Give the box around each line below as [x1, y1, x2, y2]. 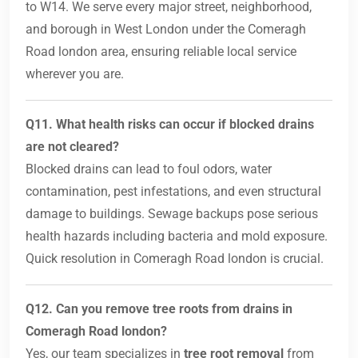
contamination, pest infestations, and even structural [26, 184, 321, 200]
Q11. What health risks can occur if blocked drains [26, 117, 314, 133]
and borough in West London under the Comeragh [26, 22, 306, 38]
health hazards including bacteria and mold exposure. [26, 229, 328, 245]
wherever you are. [26, 66, 124, 82]
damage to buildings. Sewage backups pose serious [26, 206, 318, 222]
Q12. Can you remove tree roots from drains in [26, 301, 292, 317]
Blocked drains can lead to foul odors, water [26, 161, 272, 177]
